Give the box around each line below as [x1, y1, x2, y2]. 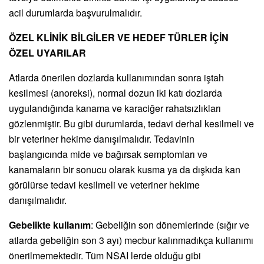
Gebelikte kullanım [9, 217, 91, 232]
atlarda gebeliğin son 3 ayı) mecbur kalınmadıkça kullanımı [9, 233, 253, 247]
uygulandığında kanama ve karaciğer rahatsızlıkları [9, 101, 221, 115]
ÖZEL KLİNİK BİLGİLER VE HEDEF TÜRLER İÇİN [9, 30, 229, 44]
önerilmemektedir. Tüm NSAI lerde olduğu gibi [9, 248, 201, 262]
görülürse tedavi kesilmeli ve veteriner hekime [9, 177, 200, 192]
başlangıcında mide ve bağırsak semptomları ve [9, 147, 207, 161]
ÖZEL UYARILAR [9, 45, 86, 60]
